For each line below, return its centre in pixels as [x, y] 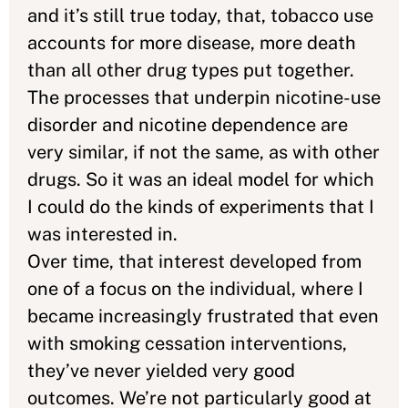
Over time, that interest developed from [194, 261]
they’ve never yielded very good [161, 371]
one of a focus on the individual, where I [195, 289]
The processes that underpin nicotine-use [204, 97]
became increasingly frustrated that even [203, 316]
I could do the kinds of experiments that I [201, 207]
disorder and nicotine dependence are [188, 125]
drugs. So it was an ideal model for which [201, 179]
